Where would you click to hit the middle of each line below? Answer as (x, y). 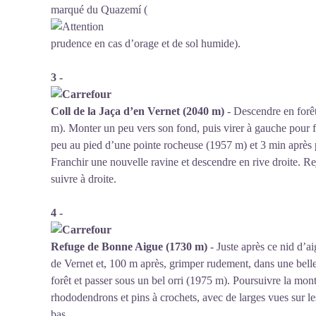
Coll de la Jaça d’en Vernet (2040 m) (138, 111)
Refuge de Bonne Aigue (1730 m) (129, 247)
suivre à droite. (84, 179)
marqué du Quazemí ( (99, 10)
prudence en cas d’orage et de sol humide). (146, 43)
